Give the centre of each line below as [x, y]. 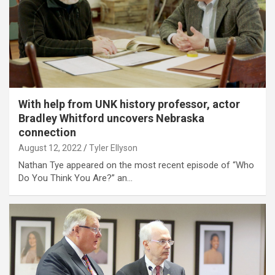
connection [47, 133]
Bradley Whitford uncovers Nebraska [111, 118]
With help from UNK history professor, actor [129, 104]
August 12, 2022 [50, 148]
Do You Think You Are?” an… [76, 178]
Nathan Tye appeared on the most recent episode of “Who [136, 165]
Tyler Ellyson [113, 148]
